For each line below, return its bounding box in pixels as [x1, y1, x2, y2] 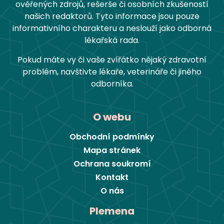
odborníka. [90, 77, 133, 89]
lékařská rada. [84, 34, 139, 46]
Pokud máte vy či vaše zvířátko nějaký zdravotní [17, 53, 206, 65]
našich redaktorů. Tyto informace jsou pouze [24, 10, 199, 22]
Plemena [89, 204, 134, 218]
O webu [93, 110, 131, 124]
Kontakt [95, 171, 128, 183]
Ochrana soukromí [73, 158, 151, 170]
